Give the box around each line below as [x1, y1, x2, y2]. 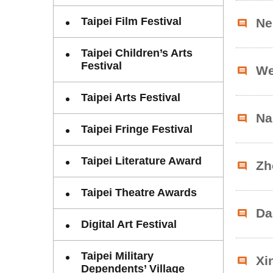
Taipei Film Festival [81, 15, 182, 27]
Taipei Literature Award [81, 155, 202, 167]
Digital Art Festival [81, 218, 177, 230]
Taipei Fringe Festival [81, 123, 193, 135]
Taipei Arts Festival [81, 91, 180, 104]
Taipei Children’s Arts [81, 47, 193, 59]
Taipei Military [81, 250, 154, 262]
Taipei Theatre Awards [81, 186, 197, 199]
